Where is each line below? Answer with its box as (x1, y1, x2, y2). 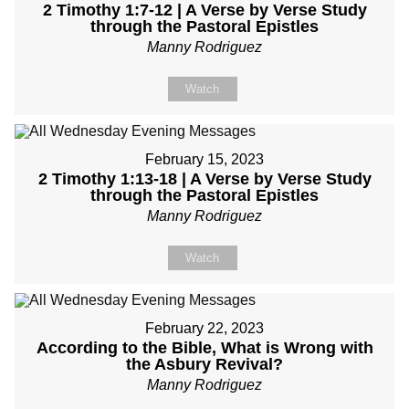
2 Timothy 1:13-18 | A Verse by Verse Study (37, 170, 372, 188)
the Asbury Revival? (126, 355, 283, 373)
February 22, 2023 (145, 320, 264, 336)
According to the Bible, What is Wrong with (36, 339, 373, 357)
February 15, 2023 (145, 152, 264, 167)
